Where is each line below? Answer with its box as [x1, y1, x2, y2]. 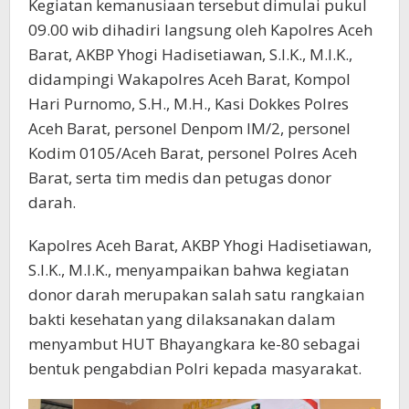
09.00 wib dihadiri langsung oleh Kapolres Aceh [28, 19, 372, 41]
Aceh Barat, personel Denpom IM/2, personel [28, 118, 351, 140]
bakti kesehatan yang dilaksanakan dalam [28, 309, 335, 330]
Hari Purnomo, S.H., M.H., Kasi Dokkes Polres [28, 93, 349, 115]
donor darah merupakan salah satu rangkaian [28, 284, 364, 306]
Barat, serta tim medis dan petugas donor [28, 167, 331, 189]
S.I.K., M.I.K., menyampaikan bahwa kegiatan [28, 259, 349, 281]
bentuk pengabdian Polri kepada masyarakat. [28, 358, 362, 380]
